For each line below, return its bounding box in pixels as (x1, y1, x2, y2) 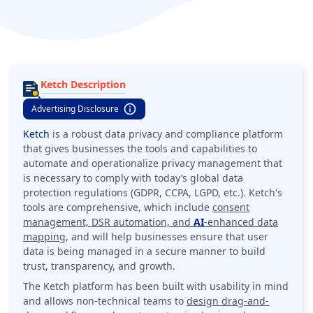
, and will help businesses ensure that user (66, 229, 268, 243)
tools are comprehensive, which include (23, 200, 212, 214)
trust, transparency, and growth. (23, 259, 175, 272)
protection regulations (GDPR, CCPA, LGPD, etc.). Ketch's (23, 185, 282, 199)
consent (212, 200, 249, 214)
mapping (23, 229, 66, 243)
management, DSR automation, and (23, 214, 194, 228)
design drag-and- (187, 293, 269, 307)
